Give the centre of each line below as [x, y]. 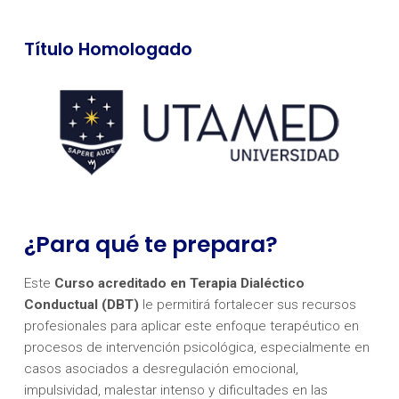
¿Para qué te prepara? [151, 244]
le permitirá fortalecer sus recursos [247, 304]
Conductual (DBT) [81, 304]
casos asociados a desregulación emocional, [161, 368]
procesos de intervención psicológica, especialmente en [196, 347]
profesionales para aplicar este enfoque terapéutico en [191, 326]
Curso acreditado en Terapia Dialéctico [179, 283]
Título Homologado [108, 49]
